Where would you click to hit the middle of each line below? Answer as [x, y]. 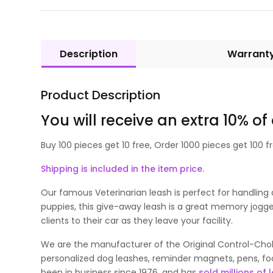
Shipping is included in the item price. [123, 168]
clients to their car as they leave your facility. [137, 220]
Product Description [101, 95]
